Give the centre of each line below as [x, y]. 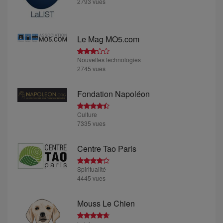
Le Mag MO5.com [108, 39]
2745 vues [91, 68]
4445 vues [91, 178]
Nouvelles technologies [109, 59]
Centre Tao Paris [107, 148]
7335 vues [91, 123]
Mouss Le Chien [106, 203]
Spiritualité [92, 169]
